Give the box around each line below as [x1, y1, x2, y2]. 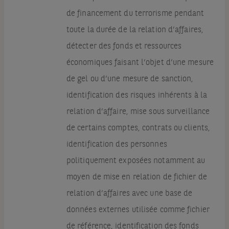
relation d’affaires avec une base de [66, 190, 193, 198]
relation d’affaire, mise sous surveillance [66, 108, 210, 117]
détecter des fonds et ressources [66, 42, 182, 51]
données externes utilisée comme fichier [66, 206, 210, 215]
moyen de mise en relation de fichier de [66, 173, 207, 182]
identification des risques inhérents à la [66, 91, 208, 100]
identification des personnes [66, 141, 167, 149]
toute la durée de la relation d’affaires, [66, 26, 204, 35]
